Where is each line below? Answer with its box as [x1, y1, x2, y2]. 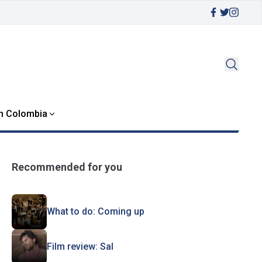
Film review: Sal [46, 241, 113, 252]
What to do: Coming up [46, 206, 144, 217]
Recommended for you [11, 161, 122, 173]
